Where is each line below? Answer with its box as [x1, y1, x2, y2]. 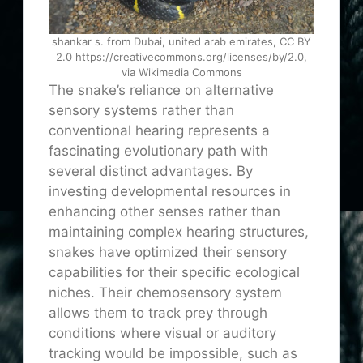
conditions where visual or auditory [49, 325, 276, 342]
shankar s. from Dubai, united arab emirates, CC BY [52, 35, 311, 49]
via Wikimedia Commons [121, 66, 242, 79]
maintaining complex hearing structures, [49, 224, 309, 241]
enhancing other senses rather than [49, 203, 280, 220]
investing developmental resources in [49, 183, 291, 200]
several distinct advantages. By [49, 163, 253, 180]
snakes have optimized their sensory [49, 244, 287, 261]
